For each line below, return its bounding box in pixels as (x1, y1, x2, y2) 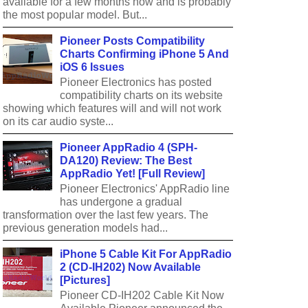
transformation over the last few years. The (3, 208, 208, 221)
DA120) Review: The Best (60, 154, 192, 166)
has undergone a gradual (60, 195, 183, 208)
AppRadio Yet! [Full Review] (60, 167, 206, 179)
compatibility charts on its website (60, 89, 223, 102)
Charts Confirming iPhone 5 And (60, 47, 230, 60)
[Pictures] (60, 274, 111, 286)
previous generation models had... (3, 221, 168, 234)
